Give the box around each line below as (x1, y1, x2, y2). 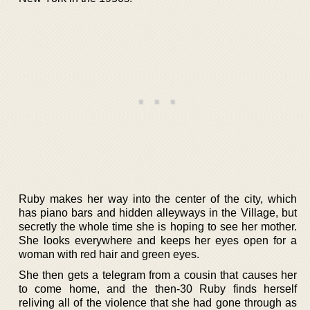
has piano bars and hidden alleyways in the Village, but (19, 206, 297, 219)
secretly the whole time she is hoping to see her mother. (19, 220, 297, 232)
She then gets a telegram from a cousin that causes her (19, 268, 297, 281)
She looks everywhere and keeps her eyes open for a (19, 234, 297, 246)
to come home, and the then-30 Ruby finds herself (19, 282, 297, 295)
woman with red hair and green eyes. (19, 248, 199, 260)
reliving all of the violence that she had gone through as (19, 296, 297, 309)
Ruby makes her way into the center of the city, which (19, 192, 297, 205)
